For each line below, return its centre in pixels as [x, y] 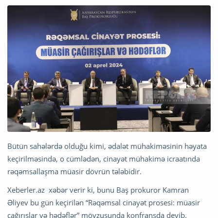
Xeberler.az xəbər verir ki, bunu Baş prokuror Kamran [98, 190]
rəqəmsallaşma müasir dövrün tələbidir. [74, 171]
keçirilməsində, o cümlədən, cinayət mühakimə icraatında [104, 158]
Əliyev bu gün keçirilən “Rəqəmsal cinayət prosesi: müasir [104, 202]
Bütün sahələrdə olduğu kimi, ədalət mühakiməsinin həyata [107, 146]
